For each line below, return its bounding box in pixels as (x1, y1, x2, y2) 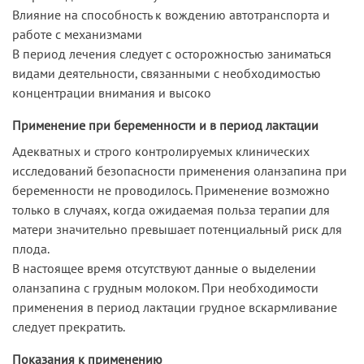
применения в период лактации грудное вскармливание (12, 298, 337, 315)
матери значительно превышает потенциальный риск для (12, 220, 342, 237)
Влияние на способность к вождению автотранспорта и (12, 6, 330, 23)
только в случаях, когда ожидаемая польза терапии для (12, 201, 330, 218)
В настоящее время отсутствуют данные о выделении (12, 259, 316, 276)
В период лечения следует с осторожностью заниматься (12, 45, 331, 62)
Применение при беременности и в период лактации (12, 116, 318, 133)
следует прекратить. (12, 318, 125, 335)
